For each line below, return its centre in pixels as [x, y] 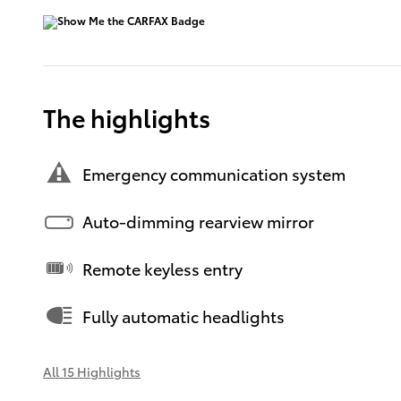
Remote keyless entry [162, 268]
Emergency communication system [214, 173]
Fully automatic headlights [183, 315]
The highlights [127, 117]
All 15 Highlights [92, 371]
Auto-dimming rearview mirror [198, 220]
